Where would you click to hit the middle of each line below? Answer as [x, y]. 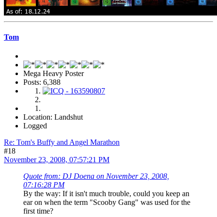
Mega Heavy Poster [54, 73]
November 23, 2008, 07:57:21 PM [57, 159]
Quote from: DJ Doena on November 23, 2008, [96, 176]
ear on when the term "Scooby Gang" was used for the [107, 202]
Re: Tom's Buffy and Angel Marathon [62, 142]
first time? [38, 211]
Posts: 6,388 [42, 82]
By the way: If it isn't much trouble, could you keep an [106, 193]
